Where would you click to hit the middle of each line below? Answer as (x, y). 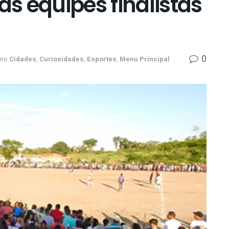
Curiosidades (62, 59)
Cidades (23, 59)
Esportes (102, 59)
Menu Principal (145, 59)
